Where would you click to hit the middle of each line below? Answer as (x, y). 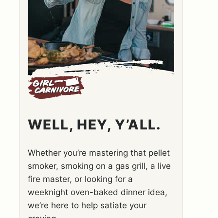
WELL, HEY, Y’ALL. (95, 125)
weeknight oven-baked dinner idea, (98, 192)
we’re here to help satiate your (87, 205)
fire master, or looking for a (80, 179)
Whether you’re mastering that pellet (99, 153)
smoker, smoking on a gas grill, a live (99, 166)
